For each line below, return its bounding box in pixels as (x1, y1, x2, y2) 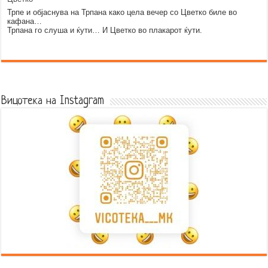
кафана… (7, 16, 42, 26)
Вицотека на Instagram (1, 95, 105, 108)
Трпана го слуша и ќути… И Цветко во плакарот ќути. (7, 25, 203, 35)
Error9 (123, 72, 145, 82)
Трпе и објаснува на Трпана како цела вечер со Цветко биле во (7, 7, 237, 17)
